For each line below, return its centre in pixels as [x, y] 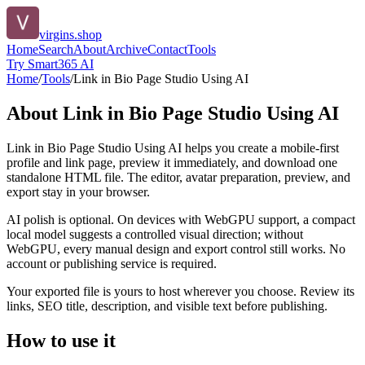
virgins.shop [70, 35]
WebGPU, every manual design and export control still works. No [176, 248]
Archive [127, 49]
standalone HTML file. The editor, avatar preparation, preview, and [178, 177]
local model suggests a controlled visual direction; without [155, 234]
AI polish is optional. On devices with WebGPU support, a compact [181, 219]
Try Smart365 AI [50, 64]
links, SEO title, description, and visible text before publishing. [167, 306]
